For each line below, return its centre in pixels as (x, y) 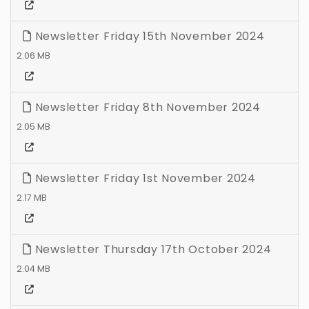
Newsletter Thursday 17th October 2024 (151, 250)
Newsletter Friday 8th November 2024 (146, 108)
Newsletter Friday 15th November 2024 (148, 37)
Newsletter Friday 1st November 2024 (143, 179)
